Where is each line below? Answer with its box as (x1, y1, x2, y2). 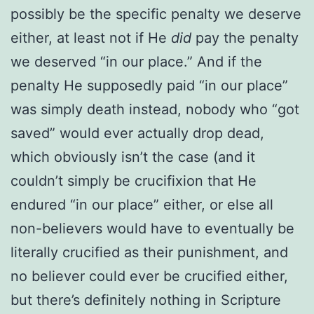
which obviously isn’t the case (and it (11, 148, 255, 165)
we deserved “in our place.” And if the (11, 53, 262, 70)
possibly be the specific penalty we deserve (11, 5, 301, 22)
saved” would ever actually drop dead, (11, 124, 264, 142)
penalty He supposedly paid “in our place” (11, 76, 288, 94)
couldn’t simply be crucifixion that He (11, 172, 257, 189)
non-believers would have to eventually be (11, 219, 294, 237)
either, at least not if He (11, 29, 171, 46)
